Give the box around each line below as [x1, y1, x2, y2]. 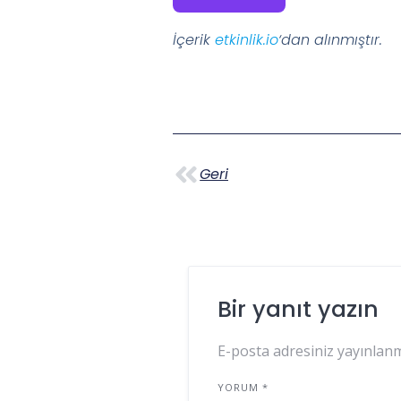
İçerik [173, 30, 216, 51]
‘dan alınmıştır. [278, 30, 383, 51]
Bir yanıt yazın [218, 293, 379, 325]
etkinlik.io [215, 30, 279, 51]
